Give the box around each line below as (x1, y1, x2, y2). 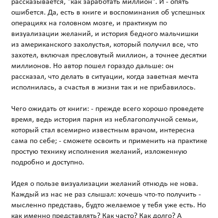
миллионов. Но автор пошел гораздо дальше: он (11, 62, 174, 70)
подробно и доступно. (11, 158, 84, 166)
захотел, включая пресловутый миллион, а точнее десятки (11, 51, 207, 59)
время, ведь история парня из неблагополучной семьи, (11, 115, 198, 124)
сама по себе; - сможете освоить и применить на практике (11, 137, 207, 145)
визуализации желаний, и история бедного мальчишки (11, 30, 199, 38)
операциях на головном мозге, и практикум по (11, 19, 167, 27)
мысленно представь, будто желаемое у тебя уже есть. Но (11, 201, 206, 209)
